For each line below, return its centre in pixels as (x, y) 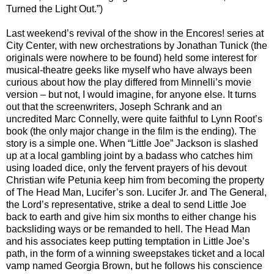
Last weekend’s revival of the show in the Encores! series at (135, 34)
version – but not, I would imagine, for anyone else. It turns (131, 95)
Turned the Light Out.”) (54, 9)
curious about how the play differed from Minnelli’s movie (129, 83)
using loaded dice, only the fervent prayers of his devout (126, 168)
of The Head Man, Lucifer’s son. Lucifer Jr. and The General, (136, 193)
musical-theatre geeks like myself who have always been (129, 70)
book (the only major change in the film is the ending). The (131, 131)
